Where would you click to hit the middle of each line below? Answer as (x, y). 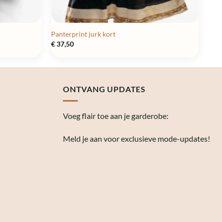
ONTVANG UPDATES (104, 89)
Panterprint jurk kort (83, 34)
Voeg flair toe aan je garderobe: (116, 116)
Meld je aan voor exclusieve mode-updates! (137, 138)
